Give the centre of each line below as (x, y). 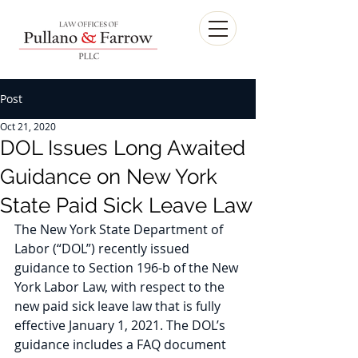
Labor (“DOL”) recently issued (103, 249)
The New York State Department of (120, 229)
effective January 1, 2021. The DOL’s (121, 325)
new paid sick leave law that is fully (119, 306)
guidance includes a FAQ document (122, 344)
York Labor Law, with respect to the (121, 287)
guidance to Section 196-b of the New (128, 268)
